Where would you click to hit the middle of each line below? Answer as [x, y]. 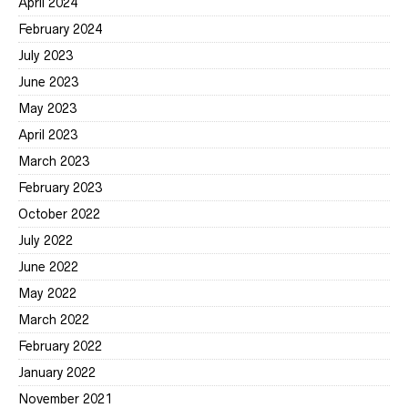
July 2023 [46, 56]
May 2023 [47, 108]
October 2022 [59, 214]
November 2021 [65, 399]
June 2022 [48, 267]
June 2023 [48, 82]
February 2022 [60, 346]
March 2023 [54, 161]
